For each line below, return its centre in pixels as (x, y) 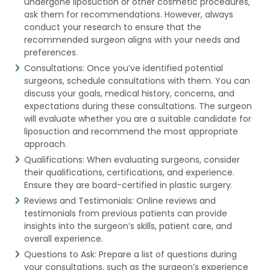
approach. (45, 144)
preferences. (51, 52)
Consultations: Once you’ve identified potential (123, 68)
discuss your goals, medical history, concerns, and (129, 93)
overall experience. (63, 238)
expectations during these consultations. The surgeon (138, 106)
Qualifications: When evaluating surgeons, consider (132, 159)
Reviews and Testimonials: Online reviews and (120, 200)
